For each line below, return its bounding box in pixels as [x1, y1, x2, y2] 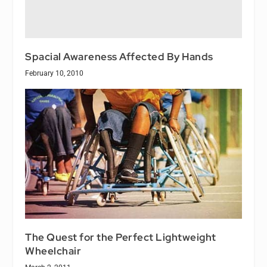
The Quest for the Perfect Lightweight [25, 230, 216, 244]
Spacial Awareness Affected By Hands [25, 50, 213, 64]
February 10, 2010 [25, 69, 84, 78]
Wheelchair [25, 244, 82, 257]
